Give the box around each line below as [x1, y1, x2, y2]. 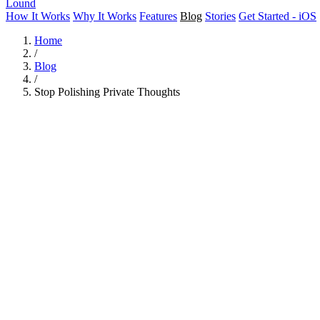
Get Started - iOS [239, 10, 316, 22]
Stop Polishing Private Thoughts [34, 86, 180, 98]
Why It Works [73, 10, 136, 22]
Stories [205, 10, 236, 22]
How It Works [6, 10, 70, 22]
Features [139, 10, 177, 22]
